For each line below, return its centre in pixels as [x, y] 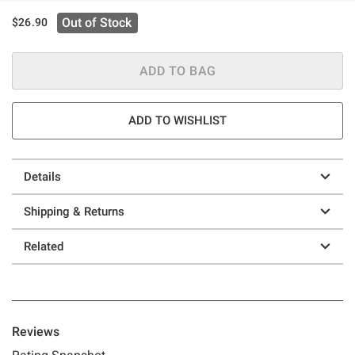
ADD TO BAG [177, 71]
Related [44, 246]
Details [42, 176]
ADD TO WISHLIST [177, 120]
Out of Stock [97, 22]
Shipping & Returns [74, 211]
